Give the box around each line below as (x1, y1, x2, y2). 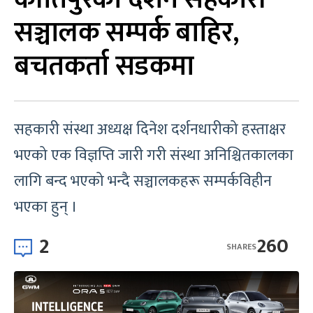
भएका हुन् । (14, 194, 78, 220)
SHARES (226, 239, 256, 254)
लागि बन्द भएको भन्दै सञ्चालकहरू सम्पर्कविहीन (14, 168, 272, 194)
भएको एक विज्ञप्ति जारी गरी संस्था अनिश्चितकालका (14, 143, 293, 168)
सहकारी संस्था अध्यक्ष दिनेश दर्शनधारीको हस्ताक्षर (14, 117, 286, 143)
